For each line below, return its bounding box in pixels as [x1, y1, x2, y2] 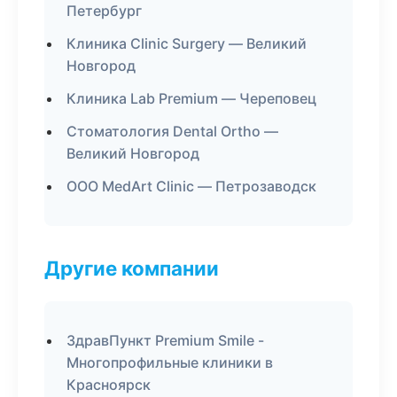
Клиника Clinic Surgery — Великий [66, 35, 307, 52]
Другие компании [44, 256, 219, 280]
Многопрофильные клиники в [66, 354, 273, 371]
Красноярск [66, 376, 151, 393]
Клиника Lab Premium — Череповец [66, 90, 316, 107]
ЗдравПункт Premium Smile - [66, 331, 264, 349]
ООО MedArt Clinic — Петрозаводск [66, 177, 316, 195]
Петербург [66, 2, 142, 19]
